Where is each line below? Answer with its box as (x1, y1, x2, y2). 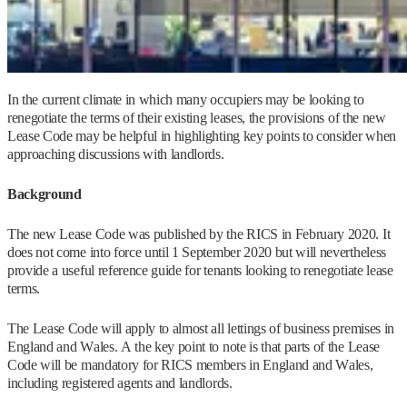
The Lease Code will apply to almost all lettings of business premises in (7, 321, 394, 337)
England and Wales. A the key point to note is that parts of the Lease (7, 339, 380, 355)
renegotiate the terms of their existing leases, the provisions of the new (7, 110, 386, 126)
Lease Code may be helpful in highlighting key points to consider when (7, 128, 396, 144)
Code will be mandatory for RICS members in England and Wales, (7, 357, 373, 373)
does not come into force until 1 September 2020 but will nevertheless (7, 244, 386, 261)
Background (7, 186, 82, 203)
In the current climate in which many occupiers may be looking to (7, 92, 364, 108)
